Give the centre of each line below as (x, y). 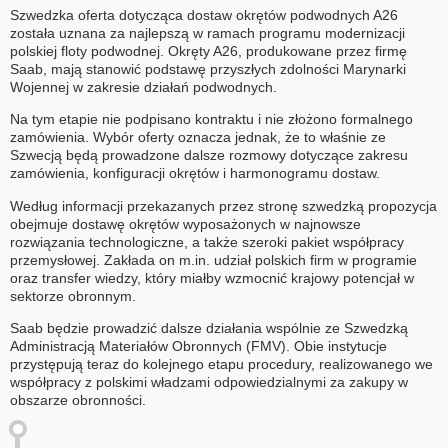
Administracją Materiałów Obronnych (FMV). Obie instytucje (198, 346)
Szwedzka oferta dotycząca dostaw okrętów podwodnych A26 (204, 14)
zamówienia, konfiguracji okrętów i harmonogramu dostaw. (195, 173)
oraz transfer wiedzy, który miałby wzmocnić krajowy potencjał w (212, 277)
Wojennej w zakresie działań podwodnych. (143, 86)
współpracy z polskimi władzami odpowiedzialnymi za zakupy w (209, 382)
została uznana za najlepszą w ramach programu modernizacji (207, 32)
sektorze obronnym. (73, 295)
